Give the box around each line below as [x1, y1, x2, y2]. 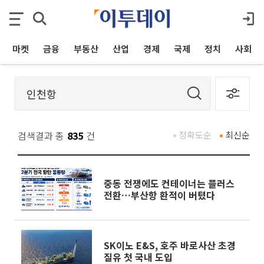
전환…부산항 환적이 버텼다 [104, 188, 215, 202]
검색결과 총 [18, 128, 64, 143]
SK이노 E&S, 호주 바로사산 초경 [104, 238, 236, 252]
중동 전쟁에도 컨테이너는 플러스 [104, 176, 235, 190]
